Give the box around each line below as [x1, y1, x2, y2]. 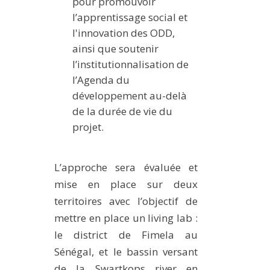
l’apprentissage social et [72, 10, 187, 24]
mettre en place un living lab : [54, 210, 198, 225]
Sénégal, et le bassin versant [54, 244, 198, 259]
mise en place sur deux [54, 177, 198, 191]
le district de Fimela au [54, 227, 198, 242]
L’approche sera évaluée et [54, 160, 198, 174]
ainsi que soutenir [72, 41, 159, 55]
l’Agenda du [72, 72, 130, 87]
